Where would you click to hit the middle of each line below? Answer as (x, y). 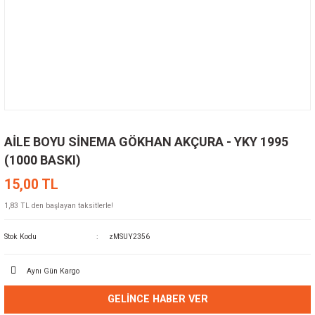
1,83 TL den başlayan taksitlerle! (59, 206)
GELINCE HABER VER (157, 299)
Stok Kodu (20, 237)
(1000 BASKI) (43, 160)
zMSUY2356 (129, 237)
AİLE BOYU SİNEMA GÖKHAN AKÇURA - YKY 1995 (146, 142)
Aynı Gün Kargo (53, 271)
